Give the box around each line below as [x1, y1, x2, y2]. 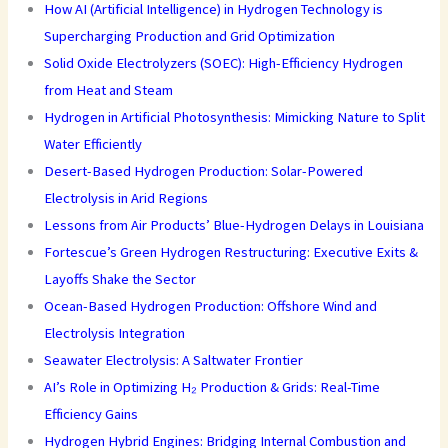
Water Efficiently [44, 134, 143, 153]
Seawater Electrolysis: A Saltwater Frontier [44, 350, 304, 369]
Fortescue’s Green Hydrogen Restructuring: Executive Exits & [44, 242, 419, 261]
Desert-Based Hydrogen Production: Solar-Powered [44, 161, 364, 180]
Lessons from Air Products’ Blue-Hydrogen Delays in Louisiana [44, 215, 425, 234]
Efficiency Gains [44, 404, 139, 423]
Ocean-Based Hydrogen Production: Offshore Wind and [44, 296, 378, 315]
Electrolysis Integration [44, 323, 186, 342]
